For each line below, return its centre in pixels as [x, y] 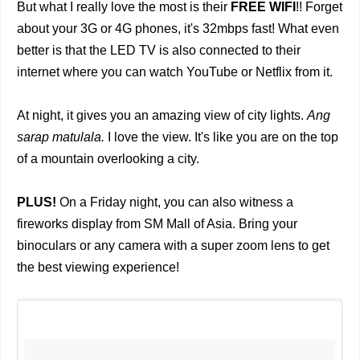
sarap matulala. [61, 137]
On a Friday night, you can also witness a [176, 202]
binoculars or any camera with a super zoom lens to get [173, 246]
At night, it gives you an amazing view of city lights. [162, 116]
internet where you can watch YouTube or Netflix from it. [175, 72]
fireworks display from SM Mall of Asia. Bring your [157, 224]
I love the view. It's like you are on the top [221, 137]
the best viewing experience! [98, 268]
